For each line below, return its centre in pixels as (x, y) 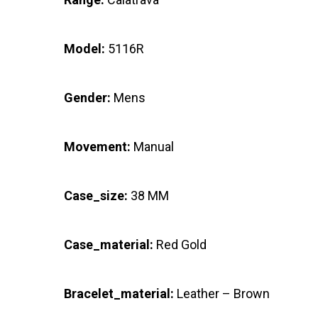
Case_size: (96, 196)
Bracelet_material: (119, 294)
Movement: (97, 147)
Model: (84, 49)
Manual (152, 147)
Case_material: (109, 245)
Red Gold (180, 245)
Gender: (87, 98)
